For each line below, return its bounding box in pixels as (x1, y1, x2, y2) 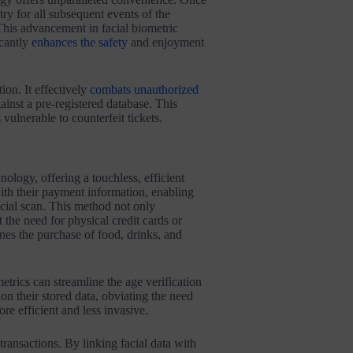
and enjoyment (128, 35, 204, 50)
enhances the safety (32, 35, 128, 50)
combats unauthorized (90, 83, 199, 97)
